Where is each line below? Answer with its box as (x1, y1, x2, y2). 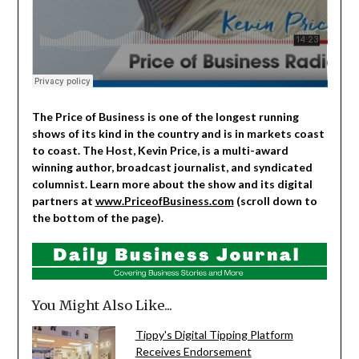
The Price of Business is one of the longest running (31, 110, 299, 124)
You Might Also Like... (31, 296, 172, 313)
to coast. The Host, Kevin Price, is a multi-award (31, 143, 288, 158)
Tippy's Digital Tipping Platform (135, 327, 293, 341)
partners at (31, 194, 95, 208)
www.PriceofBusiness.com (95, 194, 234, 208)
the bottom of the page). (31, 211, 163, 225)
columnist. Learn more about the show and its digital (31, 177, 313, 192)
